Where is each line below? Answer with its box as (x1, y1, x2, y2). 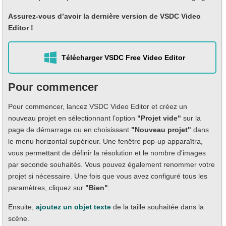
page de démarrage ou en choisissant (8, 126, 131, 134)
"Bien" (85, 184, 108, 192)
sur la (181, 114, 201, 123)
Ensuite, (8, 203, 36, 211)
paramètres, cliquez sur (8, 184, 85, 192)
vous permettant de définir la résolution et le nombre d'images (8, 149, 206, 157)
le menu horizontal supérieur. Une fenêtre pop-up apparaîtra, (8, 137, 203, 146)
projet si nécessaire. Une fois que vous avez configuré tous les (8, 172, 207, 181)
